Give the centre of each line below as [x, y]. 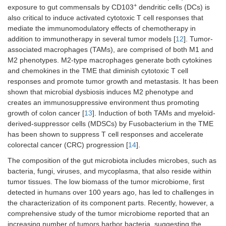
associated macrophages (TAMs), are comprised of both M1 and [110, 50]
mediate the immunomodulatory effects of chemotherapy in [102, 29]
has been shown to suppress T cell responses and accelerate [105, 134]
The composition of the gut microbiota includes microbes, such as [112, 161]
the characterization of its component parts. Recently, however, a [111, 203]
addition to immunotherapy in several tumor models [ [92, 39]
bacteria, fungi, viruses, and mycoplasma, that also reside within [109, 171]
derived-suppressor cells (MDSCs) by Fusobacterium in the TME [110, 124]
